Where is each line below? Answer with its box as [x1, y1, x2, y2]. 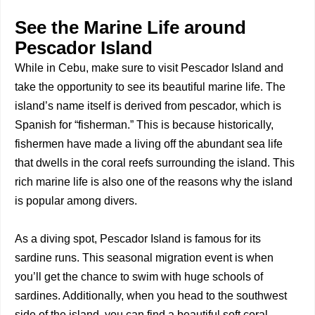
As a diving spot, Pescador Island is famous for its [15, 233, 261, 245]
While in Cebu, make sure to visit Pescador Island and [15, 62, 283, 74]
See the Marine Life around [15, 18, 246, 37]
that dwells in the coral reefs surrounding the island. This [15, 157, 295, 169]
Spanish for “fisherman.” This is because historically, [15, 119, 274, 131]
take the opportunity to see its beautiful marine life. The [15, 81, 285, 93]
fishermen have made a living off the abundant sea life [15, 138, 283, 150]
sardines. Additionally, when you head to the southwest [15, 290, 287, 302]
